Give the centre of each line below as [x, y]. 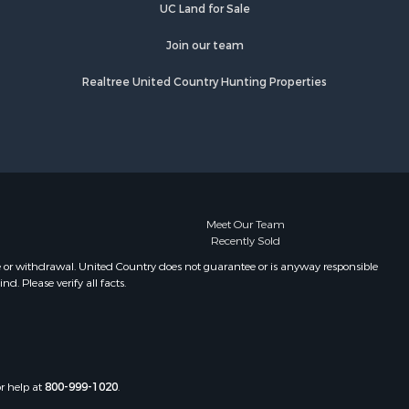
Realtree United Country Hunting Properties [204, 82]
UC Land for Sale [204, 9]
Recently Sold [245, 241]
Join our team [204, 46]
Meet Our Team [245, 224]
